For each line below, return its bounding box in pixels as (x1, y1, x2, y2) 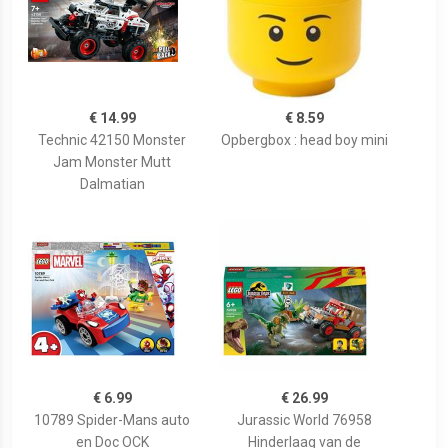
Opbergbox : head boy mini (220, 132, 388, 149)
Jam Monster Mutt (53, 154, 171, 171)
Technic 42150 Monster (38, 132, 186, 149)
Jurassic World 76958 (236, 412, 372, 429)
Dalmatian (79, 176, 145, 193)
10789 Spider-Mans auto (34, 412, 190, 429)
